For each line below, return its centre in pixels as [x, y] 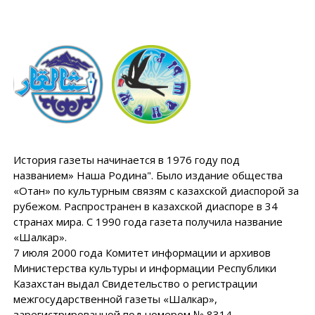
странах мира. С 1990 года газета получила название [148, 221]
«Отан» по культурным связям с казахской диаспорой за [156, 191]
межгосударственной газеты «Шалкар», [115, 299]
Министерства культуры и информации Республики [144, 268]
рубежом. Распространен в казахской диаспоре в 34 [145, 206]
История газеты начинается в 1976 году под [126, 160]
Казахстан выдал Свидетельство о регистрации [135, 283]
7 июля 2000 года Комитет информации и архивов [142, 252]
